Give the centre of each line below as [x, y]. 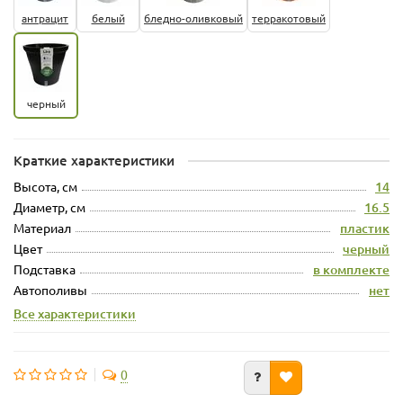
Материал [42, 227]
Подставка [45, 269]
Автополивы [50, 289]
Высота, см [45, 186]
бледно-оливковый [193, 18]
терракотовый [289, 18]
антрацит [45, 18]
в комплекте [351, 269]
